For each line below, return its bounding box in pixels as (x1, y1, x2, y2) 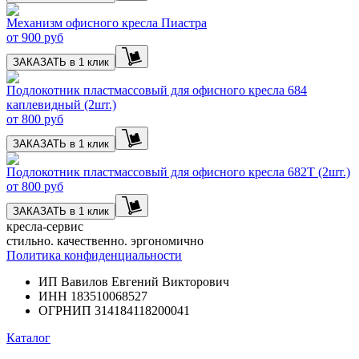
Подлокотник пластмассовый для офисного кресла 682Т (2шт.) (6, 165, 350, 179)
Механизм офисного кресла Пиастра (6, 16, 207, 30)
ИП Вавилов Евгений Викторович (38, 275, 229, 289)
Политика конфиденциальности (6, 248, 182, 263)
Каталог (6, 331, 50, 345)
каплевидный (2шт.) (6, 98, 116, 112)
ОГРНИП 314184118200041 (38, 304, 190, 318)
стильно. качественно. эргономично (6, 234, 204, 248)
